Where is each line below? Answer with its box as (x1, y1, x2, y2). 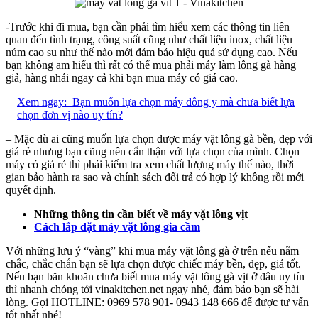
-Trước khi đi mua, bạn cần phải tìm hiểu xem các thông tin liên (6, 20, 290, 33)
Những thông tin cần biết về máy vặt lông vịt (34, 207, 248, 220)
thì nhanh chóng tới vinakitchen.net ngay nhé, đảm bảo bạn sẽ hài (6, 283, 299, 295)
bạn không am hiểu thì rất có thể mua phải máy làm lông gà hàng (6, 58, 296, 71)
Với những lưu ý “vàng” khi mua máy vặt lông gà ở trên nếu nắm (6, 244, 299, 257)
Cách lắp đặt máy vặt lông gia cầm (34, 220, 200, 233)
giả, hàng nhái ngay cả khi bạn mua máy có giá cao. (6, 71, 238, 84)
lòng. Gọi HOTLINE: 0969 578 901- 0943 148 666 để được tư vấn (6, 295, 309, 308)
